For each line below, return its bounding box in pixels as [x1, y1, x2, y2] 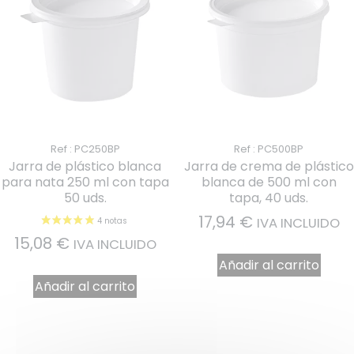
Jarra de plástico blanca [9, 157, 162, 176]
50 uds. [63, 189, 107, 208]
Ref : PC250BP [50, 141, 120, 157]
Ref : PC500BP [234, 141, 304, 157]
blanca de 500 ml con [201, 173, 337, 192]
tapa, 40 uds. [229, 189, 309, 208]
